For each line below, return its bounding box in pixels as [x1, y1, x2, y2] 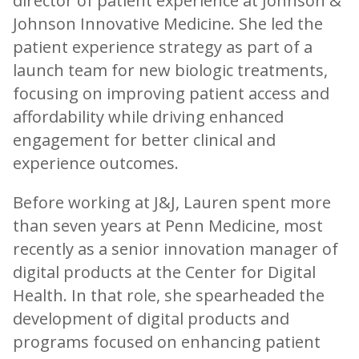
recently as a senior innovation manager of [13, 238, 338, 260]
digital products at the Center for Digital [13, 261, 316, 284]
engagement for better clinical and [13, 129, 276, 151]
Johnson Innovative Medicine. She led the [13, 13, 323, 35]
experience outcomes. [13, 152, 183, 175]
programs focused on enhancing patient [13, 331, 321, 353]
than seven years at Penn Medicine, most [13, 215, 323, 237]
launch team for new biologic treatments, [13, 59, 328, 82]
